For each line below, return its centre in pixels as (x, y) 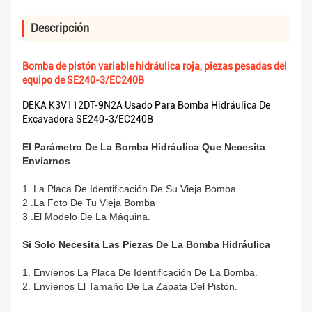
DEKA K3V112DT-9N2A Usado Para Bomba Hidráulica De (146, 106)
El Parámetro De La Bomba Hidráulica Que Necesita (144, 147)
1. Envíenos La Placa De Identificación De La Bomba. (140, 273)
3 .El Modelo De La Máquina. (86, 217)
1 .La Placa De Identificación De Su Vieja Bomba (129, 189)
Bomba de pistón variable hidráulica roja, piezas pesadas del (155, 67)
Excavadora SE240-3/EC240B (88, 119)
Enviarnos (46, 161)
